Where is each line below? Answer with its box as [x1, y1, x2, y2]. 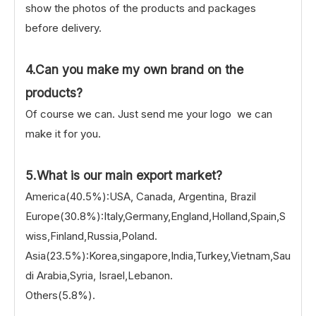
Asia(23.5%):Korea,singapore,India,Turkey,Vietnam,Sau [25, 248, 291, 262]
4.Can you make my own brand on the [25, 61, 243, 77]
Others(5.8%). [25, 288, 95, 302]
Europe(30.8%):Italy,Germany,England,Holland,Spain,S [25, 209, 286, 223]
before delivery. [25, 20, 102, 35]
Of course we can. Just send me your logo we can [25, 107, 272, 121]
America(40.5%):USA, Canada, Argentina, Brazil [25, 189, 256, 203]
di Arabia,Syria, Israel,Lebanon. [25, 268, 173, 282]
